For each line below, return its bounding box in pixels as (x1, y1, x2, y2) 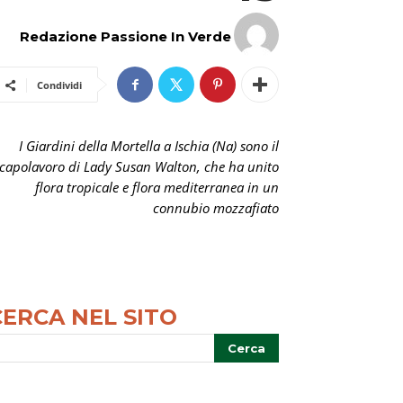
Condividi (37, 78, 82, 92)
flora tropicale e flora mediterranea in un (35, 178, 279, 196)
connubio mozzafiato (153, 199, 279, 217)
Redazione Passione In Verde (20, 28, 231, 45)
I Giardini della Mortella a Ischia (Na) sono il (19, 137, 279, 155)
